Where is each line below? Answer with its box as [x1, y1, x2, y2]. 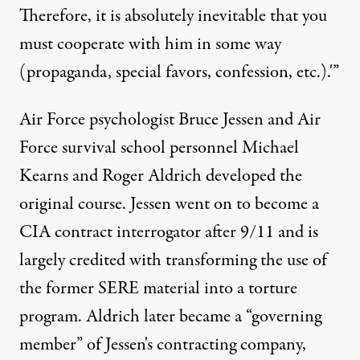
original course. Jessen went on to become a [19, 191, 319, 217]
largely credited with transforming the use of [19, 247, 327, 273]
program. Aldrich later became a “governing [19, 304, 321, 329]
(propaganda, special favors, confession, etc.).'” [19, 59, 339, 85]
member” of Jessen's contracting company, [19, 332, 306, 358]
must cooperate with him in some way [19, 31, 281, 57]
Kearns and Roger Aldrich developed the [19, 163, 302, 189]
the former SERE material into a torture [19, 276, 297, 301]
